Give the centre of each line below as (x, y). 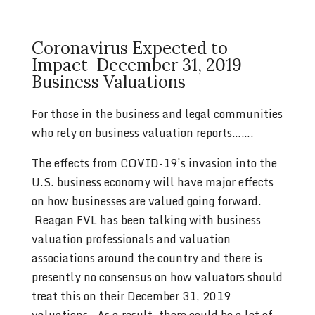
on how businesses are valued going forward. (146, 201)
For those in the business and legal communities (157, 114)
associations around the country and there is (147, 258)
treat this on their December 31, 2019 (131, 296)
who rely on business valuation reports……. (142, 133)
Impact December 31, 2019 (136, 65)
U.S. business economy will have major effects (152, 182)
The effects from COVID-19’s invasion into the (154, 163)
